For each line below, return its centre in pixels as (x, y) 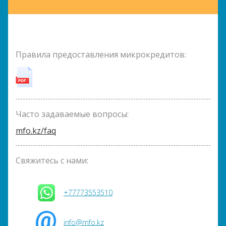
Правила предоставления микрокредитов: (101, 54)
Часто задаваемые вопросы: (72, 114)
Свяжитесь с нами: (52, 160)
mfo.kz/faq (36, 131)
